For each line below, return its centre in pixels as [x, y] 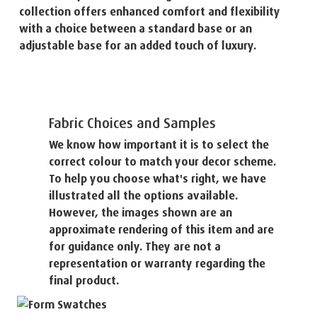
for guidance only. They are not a [135, 247]
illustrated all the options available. [143, 196]
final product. [84, 281]
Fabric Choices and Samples [132, 123]
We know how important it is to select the [159, 145]
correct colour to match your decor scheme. [162, 162]
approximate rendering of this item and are [161, 230]
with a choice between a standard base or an [136, 29]
